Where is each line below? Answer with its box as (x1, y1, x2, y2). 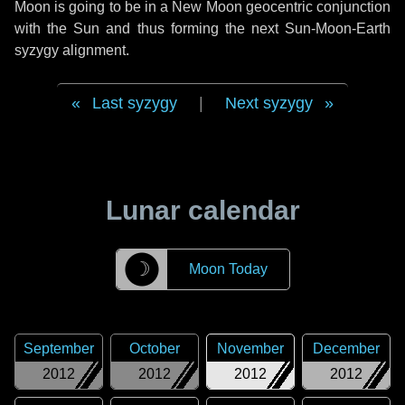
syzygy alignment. (14, 42, 129, 58)
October (129, 341, 180, 356)
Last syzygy (92, 94, 177, 112)
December (313, 341, 380, 356)
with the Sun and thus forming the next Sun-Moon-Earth (14, 21, 391, 36)
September (24, 341, 94, 356)
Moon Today (188, 261, 268, 277)
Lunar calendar (105, 195, 300, 225)
